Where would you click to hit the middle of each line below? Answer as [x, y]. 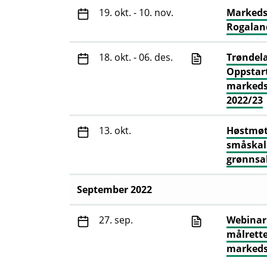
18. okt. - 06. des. [136, 58]
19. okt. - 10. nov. [136, 13]
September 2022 [114, 190]
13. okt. [115, 131]
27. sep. [116, 220]
